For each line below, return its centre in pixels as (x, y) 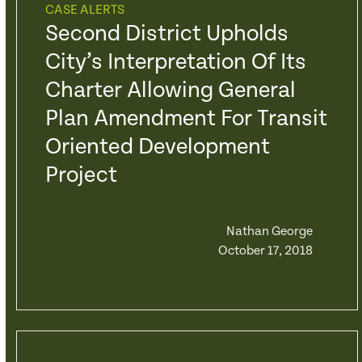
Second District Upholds (166, 34)
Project (81, 175)
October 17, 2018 (265, 251)
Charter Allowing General (170, 90)
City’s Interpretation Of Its (175, 62)
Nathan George (269, 232)
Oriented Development (157, 147)
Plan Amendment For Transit (186, 119)
